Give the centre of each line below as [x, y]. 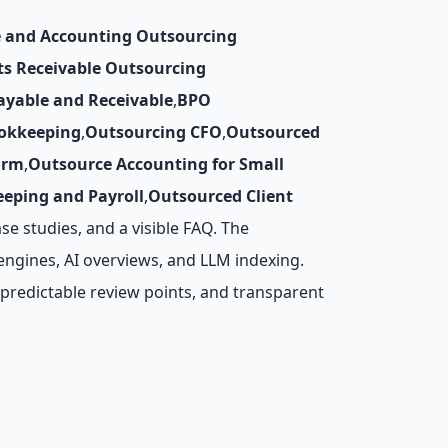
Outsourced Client [220, 196]
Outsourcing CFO [153, 132]
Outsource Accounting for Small [156, 164]
